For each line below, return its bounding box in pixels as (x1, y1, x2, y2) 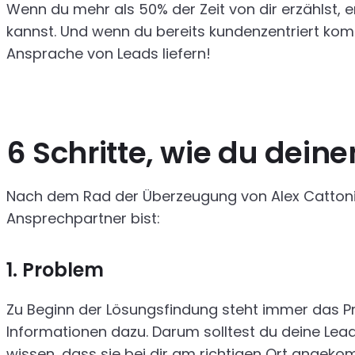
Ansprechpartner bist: (6, 208, 160, 229)
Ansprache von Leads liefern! (6, 43, 211, 63)
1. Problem (6, 257, 104, 284)
